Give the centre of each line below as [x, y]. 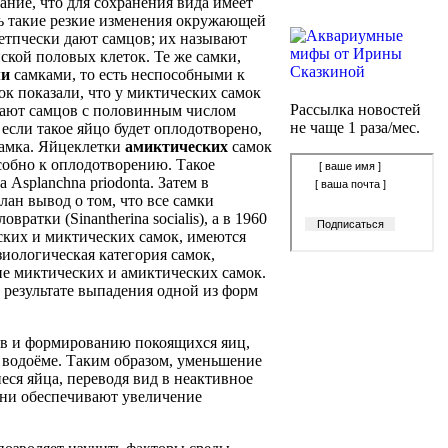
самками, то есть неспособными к [127, 74]
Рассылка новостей [355, 109]
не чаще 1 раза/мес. [355, 127]
